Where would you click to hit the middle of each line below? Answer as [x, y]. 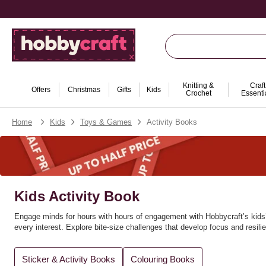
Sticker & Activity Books [69, 259]
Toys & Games [106, 122]
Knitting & [198, 85]
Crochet [198, 93]
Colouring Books [163, 259]
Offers [41, 89]
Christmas [84, 89]
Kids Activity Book [77, 197]
